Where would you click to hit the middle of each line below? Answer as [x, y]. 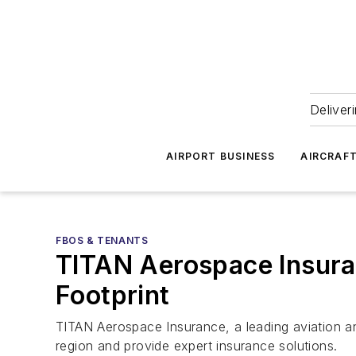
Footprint [113, 295]
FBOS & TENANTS [102, 240]
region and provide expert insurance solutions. [197, 346]
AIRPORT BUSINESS [221, 156]
